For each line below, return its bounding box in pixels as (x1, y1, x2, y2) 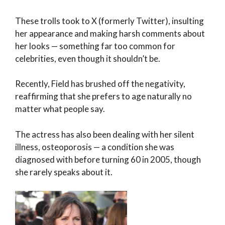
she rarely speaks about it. (15, 166, 113, 177)
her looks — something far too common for (15, 40, 175, 51)
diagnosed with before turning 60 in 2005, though (15, 154, 201, 165)
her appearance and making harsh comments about (15, 28, 205, 39)
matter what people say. (15, 103, 105, 115)
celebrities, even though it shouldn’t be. (15, 53, 160, 64)
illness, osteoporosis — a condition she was (15, 141, 174, 152)
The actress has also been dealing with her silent (15, 129, 194, 140)
